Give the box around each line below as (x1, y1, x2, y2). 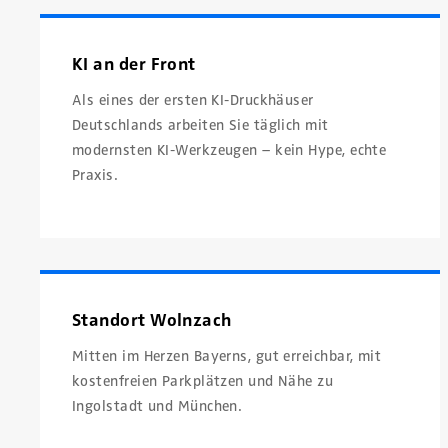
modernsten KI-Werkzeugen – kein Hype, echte (72, 140, 387, 159)
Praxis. (72, 165, 119, 184)
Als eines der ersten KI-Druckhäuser (72, 90, 314, 109)
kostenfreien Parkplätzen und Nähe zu (72, 372, 334, 391)
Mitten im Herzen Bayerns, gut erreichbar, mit (72, 347, 382, 366)
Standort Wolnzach (72, 309, 232, 332)
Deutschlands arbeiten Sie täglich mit (72, 115, 329, 134)
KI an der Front (72, 52, 196, 75)
